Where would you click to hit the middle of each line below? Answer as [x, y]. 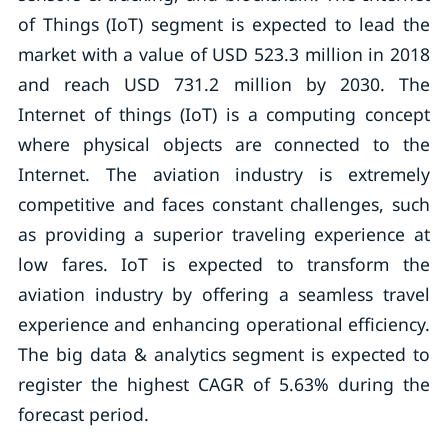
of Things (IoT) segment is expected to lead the [224, 24]
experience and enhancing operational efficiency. [224, 324]
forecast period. [83, 414]
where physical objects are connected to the [224, 144]
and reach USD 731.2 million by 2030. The [224, 84]
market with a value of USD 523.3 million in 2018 [224, 54]
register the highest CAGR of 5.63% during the [224, 384]
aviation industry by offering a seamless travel [224, 294]
